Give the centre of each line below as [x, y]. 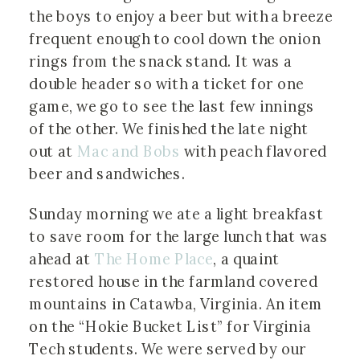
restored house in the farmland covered [174, 282]
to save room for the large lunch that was [178, 237]
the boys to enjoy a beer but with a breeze [181, 16]
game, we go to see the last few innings [172, 106]
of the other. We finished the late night [169, 129]
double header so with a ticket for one [167, 84]
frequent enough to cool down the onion [175, 39]
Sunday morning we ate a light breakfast [176, 215]
